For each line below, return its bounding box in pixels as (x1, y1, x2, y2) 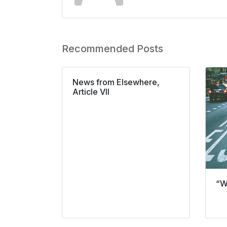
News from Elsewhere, (72, 77, 160, 88)
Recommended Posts (62, 43, 163, 55)
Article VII (72, 87, 109, 97)
